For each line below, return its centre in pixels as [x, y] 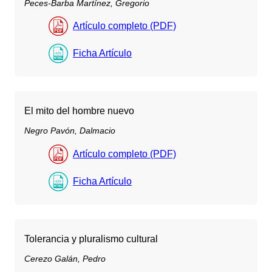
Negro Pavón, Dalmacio [70, 131]
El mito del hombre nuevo [79, 111]
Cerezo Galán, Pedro [65, 258]
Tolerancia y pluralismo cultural [91, 239]
